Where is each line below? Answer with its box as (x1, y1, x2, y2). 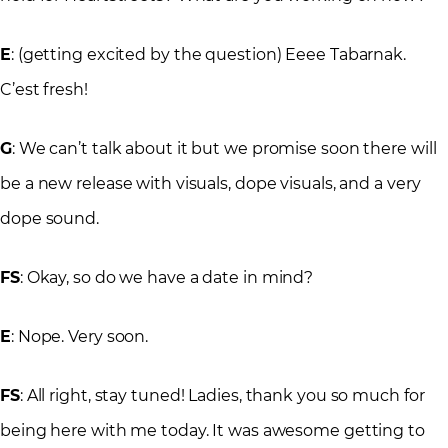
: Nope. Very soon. (10, 327, 149, 347)
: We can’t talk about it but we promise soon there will (11, 139, 437, 159)
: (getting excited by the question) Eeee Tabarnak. (10, 45, 406, 65)
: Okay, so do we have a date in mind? (19, 268, 314, 288)
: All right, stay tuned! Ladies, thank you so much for (19, 386, 425, 406)
